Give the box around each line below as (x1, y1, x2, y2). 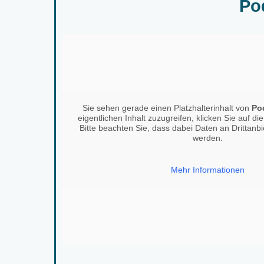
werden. (192, 133, 223, 143)
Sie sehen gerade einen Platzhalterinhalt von (82, 103, 252, 113)
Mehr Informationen (170, 165, 245, 175)
